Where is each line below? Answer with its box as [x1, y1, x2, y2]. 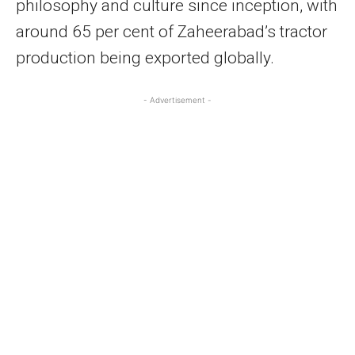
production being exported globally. [16, 48, 274, 67]
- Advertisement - [143, 94, 212, 105]
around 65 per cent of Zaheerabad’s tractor [16, 21, 327, 41]
